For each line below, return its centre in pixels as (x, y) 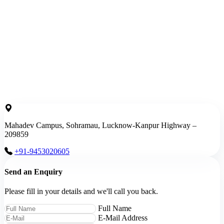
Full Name (115, 208)
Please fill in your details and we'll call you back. (81, 191)
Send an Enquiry (33, 171)
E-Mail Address (123, 218)
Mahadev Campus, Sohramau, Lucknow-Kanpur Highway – (100, 125)
